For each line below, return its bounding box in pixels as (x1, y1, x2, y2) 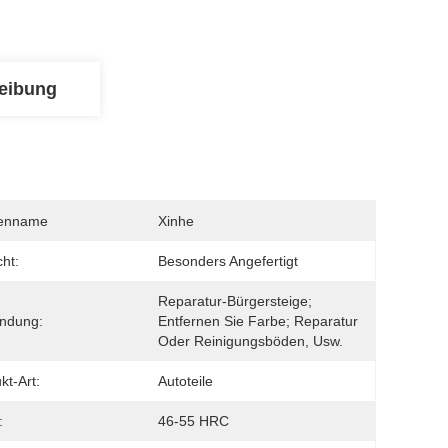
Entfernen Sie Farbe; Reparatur (158, 313, 358, 329)
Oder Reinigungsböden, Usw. (158, 333, 343, 349)
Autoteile (158, 373, 213, 389)
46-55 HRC (158, 413, 229, 429)
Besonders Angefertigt (158, 253, 298, 269)
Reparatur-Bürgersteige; (158, 293, 312, 309)
